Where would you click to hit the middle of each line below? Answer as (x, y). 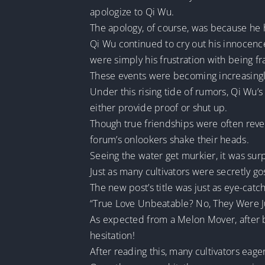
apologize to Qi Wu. (132, 12)
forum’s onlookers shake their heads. (169, 140)
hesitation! (112, 235)
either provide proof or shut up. (159, 108)
